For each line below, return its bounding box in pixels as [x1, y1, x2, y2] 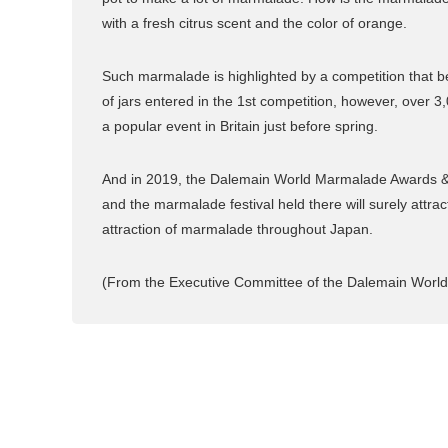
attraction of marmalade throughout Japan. [102, 220, 373, 237]
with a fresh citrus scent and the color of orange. [102, 14, 407, 31]
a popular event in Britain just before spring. [102, 117, 382, 134]
